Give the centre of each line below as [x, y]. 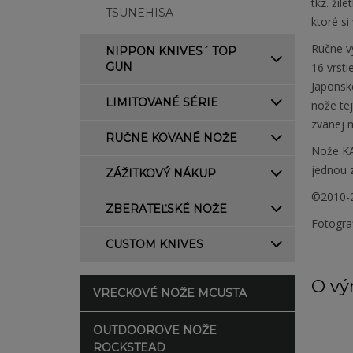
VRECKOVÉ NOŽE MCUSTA [170, 293]
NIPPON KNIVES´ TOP [171, 51]
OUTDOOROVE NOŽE [155, 330]
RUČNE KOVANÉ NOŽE [171, 138]
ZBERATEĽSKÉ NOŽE [166, 209]
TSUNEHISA [139, 13]
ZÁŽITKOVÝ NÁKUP [161, 173]
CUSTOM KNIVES [154, 244]
